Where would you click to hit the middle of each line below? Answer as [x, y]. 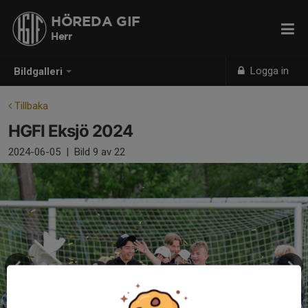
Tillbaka [30, 106]
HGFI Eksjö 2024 [70, 131]
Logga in [268, 71]
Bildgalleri [38, 72]
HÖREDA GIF [96, 22]
